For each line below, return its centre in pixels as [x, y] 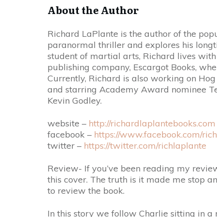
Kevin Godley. [75, 101]
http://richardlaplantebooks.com [152, 123]
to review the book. [86, 191]
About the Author [93, 10]
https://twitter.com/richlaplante [145, 146]
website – [68, 123]
